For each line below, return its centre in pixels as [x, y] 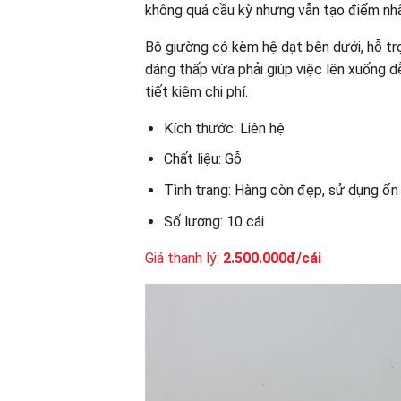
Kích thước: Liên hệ [224, 128]
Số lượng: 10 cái [213, 221]
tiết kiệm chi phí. [196, 91]
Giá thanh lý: [182, 258]
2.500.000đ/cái [270, 258]
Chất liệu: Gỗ [202, 159]
